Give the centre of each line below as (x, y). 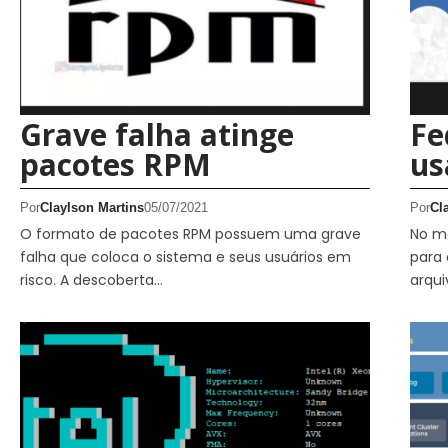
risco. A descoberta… (91, 279)
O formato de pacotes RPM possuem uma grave (190, 233)
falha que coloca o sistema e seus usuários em (185, 256)
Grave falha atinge (157, 134)
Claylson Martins (92, 207)
